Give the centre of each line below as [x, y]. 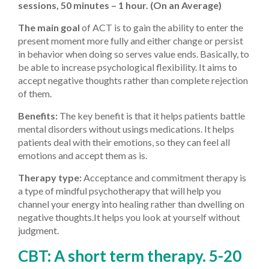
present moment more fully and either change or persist [131, 40]
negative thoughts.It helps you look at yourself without [129, 217]
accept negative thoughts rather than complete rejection [133, 80]
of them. [35, 93]
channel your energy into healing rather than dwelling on [131, 204]
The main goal [49, 27]
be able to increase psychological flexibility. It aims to [128, 67]
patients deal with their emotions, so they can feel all [124, 142]
